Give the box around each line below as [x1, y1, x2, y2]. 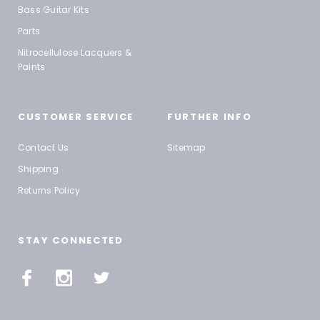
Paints [18, 61, 46, 74]
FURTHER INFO [167, 110, 252, 124]
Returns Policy [18, 184, 81, 197]
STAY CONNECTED [18, 234, 124, 248]
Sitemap [167, 141, 206, 154]
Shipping [18, 163, 59, 176]
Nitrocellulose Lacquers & [18, 46, 132, 59]
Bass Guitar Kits [18, 4, 89, 16]
